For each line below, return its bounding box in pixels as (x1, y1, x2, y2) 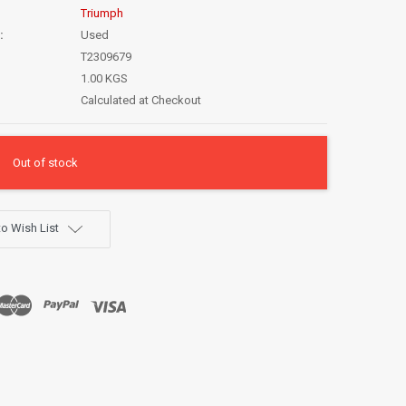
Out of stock (13, 156, 78, 170)
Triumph (81, 6, 123, 21)
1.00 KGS (81, 72, 128, 86)
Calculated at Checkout (81, 93, 201, 108)
